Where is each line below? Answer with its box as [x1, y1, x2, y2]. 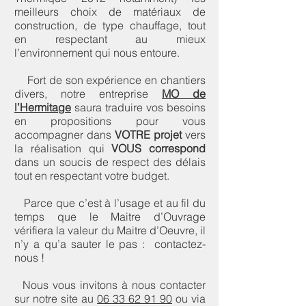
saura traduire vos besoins [71, 100, 206, 114]
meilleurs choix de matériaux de [14, 5, 206, 18]
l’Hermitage [14, 100, 71, 114]
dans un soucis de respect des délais [14, 155, 206, 169]
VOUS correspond [111, 141, 206, 155]
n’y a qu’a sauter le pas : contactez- [14, 237, 206, 251]
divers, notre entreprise [14, 87, 162, 100]
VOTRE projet [115, 128, 182, 141]
